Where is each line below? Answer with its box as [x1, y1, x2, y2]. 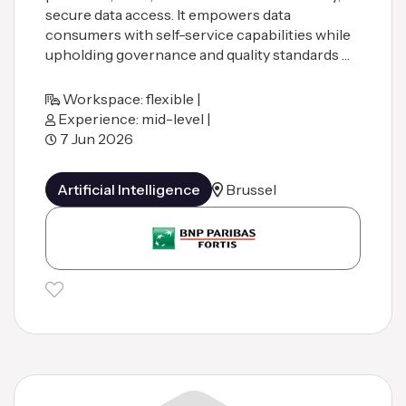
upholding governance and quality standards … [45, 45, 350, 63]
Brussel [226, 180, 276, 198]
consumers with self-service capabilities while [45, 25, 351, 43]
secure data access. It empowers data [45, 5, 291, 24]
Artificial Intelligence [57, 180, 200, 198]
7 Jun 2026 [57, 130, 133, 148]
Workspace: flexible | [60, 90, 203, 108]
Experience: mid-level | [55, 110, 213, 128]
